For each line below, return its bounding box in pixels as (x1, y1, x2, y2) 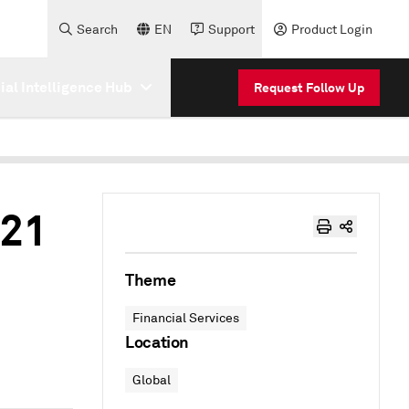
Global (132, 372, 171, 388)
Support (208, 21, 255, 37)
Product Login (291, 21, 372, 37)
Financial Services (132, 310, 239, 326)
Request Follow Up (254, 79, 364, 96)
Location (125, 331, 190, 352)
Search (77, 21, 118, 37)
